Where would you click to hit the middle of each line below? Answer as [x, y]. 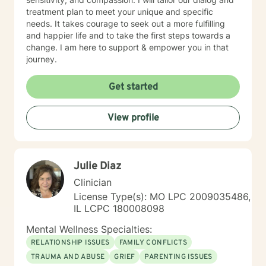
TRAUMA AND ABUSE [68, 257]
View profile [133, 118]
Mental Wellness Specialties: [89, 229]
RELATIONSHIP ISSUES [70, 243]
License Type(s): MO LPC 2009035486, [162, 197]
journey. [42, 59]
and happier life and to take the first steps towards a [128, 35]
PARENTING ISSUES [178, 257]
